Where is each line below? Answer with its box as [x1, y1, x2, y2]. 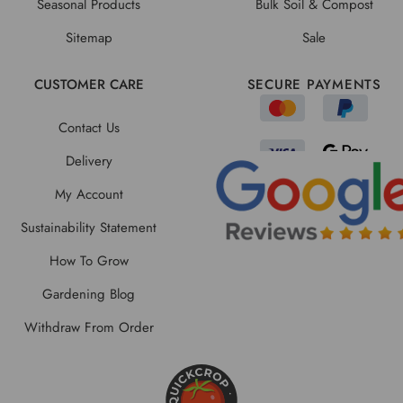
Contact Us [58, 117, 120, 138]
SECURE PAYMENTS [246, 75, 381, 95]
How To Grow [49, 250, 129, 271]
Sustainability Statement [21, 217, 157, 237]
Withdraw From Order [23, 317, 154, 337]
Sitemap [65, 28, 112, 49]
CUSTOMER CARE [33, 75, 144, 95]
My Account [54, 184, 123, 204]
